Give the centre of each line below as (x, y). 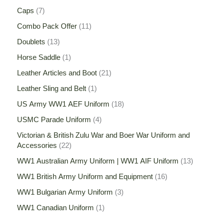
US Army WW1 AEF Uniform (63, 104)
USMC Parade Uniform (54, 120)
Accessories (37, 145)
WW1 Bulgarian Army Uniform (65, 192)
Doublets (31, 42)
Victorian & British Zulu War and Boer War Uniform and (103, 135)
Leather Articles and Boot (57, 73)
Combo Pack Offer (47, 27)
